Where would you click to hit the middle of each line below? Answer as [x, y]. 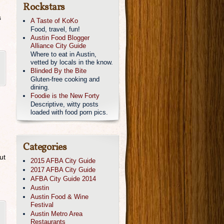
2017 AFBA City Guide [63, 170]
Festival [42, 205]
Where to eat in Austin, [63, 54]
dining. [40, 87]
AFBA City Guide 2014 [63, 179]
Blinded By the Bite [58, 71]
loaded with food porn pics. [69, 112]
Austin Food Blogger [60, 38]
